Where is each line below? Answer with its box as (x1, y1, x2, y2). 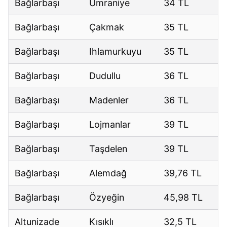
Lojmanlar (89, 119, 131, 130)
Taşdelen (89, 143, 128, 155)
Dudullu (89, 70, 121, 82)
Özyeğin (89, 192, 125, 203)
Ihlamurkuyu (89, 46, 142, 57)
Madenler (89, 95, 129, 106)
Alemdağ (89, 168, 127, 179)
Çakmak (89, 22, 125, 33)
